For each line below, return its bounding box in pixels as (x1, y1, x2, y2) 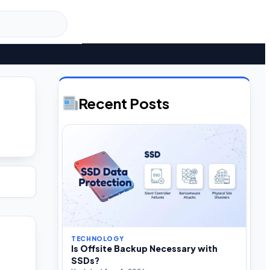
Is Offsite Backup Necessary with (71, 242, 218, 254)
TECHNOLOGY (71, 234, 124, 242)
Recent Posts (78, 93, 170, 112)
